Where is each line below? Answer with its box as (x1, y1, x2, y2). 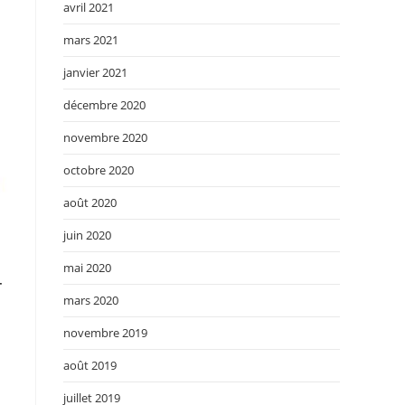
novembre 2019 (63, 325, 147, 341)
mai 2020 (63, 259, 111, 276)
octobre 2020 (63, 162, 134, 178)
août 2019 (63, 357, 117, 373)
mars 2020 (63, 292, 118, 308)
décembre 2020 (63, 97, 146, 113)
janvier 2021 (63, 64, 127, 80)
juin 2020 (63, 227, 111, 243)
